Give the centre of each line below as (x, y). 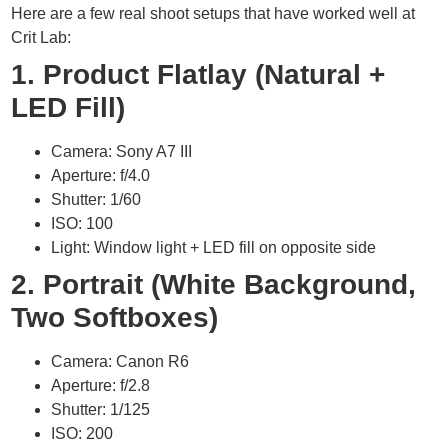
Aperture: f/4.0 (101, 175)
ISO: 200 (82, 433)
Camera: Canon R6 (120, 361)
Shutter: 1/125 (101, 409)
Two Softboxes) (115, 317)
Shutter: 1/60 (96, 199)
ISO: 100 (82, 223)
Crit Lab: (41, 37)
